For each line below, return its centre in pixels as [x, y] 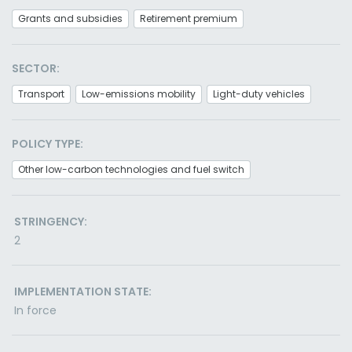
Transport [41, 94]
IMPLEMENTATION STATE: [83, 291]
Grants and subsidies [70, 18]
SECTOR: [36, 68]
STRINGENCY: [51, 222]
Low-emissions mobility [139, 94]
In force [35, 310]
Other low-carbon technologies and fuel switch [131, 169]
